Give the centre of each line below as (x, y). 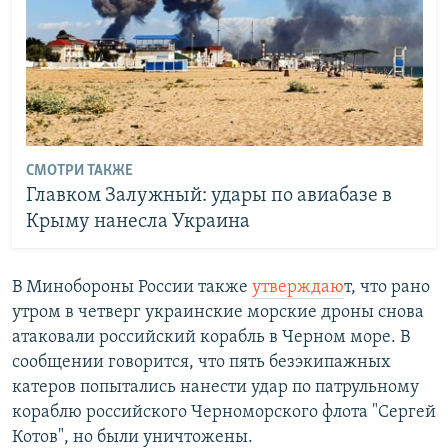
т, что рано (387, 287)
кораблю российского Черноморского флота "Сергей (224, 412)
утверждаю (298, 287)
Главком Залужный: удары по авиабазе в (208, 195)
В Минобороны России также (132, 287)
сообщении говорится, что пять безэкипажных (201, 362)
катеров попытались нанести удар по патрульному (215, 387)
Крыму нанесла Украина (137, 221)
